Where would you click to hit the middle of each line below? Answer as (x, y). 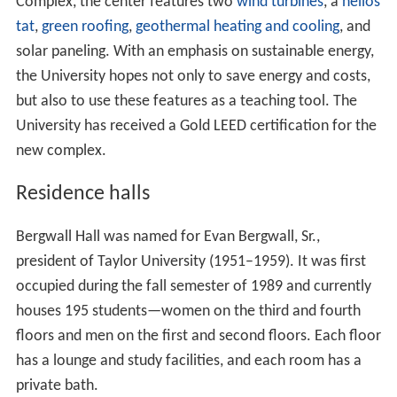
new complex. (61, 152)
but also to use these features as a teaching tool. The (186, 102)
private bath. (57, 385)
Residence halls (82, 194)
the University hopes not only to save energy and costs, (193, 77)
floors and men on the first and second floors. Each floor (198, 336)
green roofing (85, 27)
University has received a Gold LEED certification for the (196, 127)
